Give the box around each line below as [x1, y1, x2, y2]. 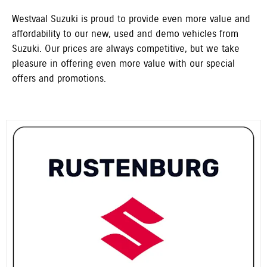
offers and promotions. [12, 72, 106, 85]
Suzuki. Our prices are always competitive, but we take [12, 42, 240, 55]
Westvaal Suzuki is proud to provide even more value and [12, 13, 250, 26]
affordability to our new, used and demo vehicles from [12, 27, 238, 41]
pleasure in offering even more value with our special [12, 57, 235, 70]
